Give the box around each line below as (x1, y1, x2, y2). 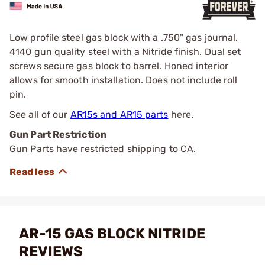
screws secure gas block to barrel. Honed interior (9, 60, 228, 72)
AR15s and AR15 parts (70, 109, 169, 120)
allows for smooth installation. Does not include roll (9, 75, 238, 86)
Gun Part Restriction (9, 129, 106, 140)
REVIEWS (19, 243, 83, 260)
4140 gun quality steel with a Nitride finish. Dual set (9, 46, 241, 57)
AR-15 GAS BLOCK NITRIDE (19, 225, 205, 242)
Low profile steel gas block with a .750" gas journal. (9, 32, 238, 43)
